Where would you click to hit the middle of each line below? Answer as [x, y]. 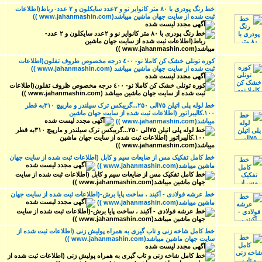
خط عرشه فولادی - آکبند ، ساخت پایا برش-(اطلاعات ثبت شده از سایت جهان [113, 194]
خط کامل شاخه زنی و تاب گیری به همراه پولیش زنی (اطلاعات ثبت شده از [116, 231]
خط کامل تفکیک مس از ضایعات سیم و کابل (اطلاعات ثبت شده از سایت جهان [112, 157]
